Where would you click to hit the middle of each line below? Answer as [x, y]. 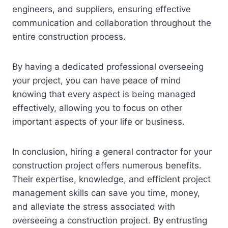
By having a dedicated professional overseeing [108, 67]
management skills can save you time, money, [106, 193]
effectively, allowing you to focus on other [97, 108]
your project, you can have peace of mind [97, 81]
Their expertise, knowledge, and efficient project [111, 179]
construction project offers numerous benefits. [107, 166]
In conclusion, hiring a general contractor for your [112, 152]
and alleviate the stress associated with [94, 207]
